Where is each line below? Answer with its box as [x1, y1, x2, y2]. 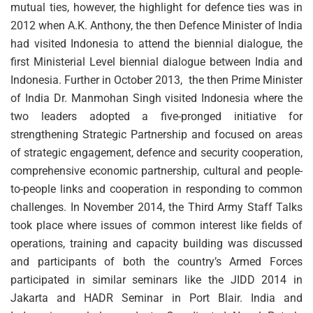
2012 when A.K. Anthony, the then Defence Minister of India [10, 18, 303, 32]
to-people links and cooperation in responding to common [10, 182, 303, 196]
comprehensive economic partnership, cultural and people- [10, 163, 303, 177]
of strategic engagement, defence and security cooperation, [10, 145, 303, 159]
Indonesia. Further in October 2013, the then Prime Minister [10, 73, 303, 87]
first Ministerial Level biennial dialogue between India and [10, 54, 303, 68]
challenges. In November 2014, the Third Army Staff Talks [10, 200, 303, 214]
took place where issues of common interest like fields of [10, 218, 303, 232]
